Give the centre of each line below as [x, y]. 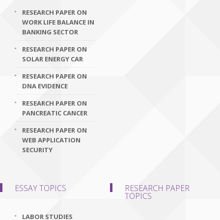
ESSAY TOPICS [41, 188]
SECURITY [37, 150]
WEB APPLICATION [51, 140]
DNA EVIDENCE [45, 86]
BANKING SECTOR [50, 32]
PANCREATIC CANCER [55, 113]
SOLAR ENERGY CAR [53, 59]
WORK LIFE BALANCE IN [58, 22]
